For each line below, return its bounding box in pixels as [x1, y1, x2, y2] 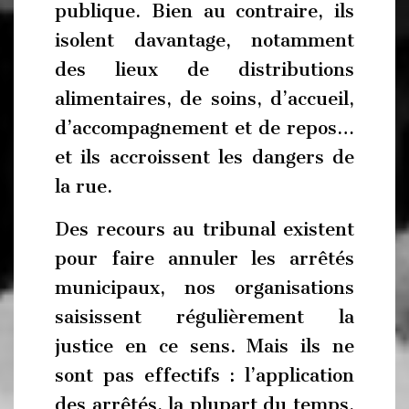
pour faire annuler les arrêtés [55, 247, 354, 269]
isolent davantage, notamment [55, 28, 354, 51]
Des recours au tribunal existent [55, 218, 354, 240]
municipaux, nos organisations [55, 277, 354, 299]
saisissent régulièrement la [55, 306, 354, 328]
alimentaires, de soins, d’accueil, [55, 87, 354, 110]
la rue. [55, 174, 112, 197]
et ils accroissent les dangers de [55, 145, 354, 168]
